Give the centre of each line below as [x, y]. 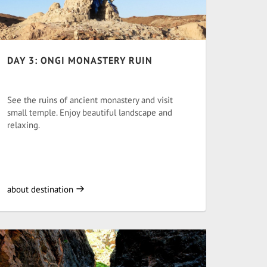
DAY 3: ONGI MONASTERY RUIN [80, 60]
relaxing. [24, 125]
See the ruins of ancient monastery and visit [90, 100]
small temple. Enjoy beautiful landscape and [90, 112]
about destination [41, 189]
